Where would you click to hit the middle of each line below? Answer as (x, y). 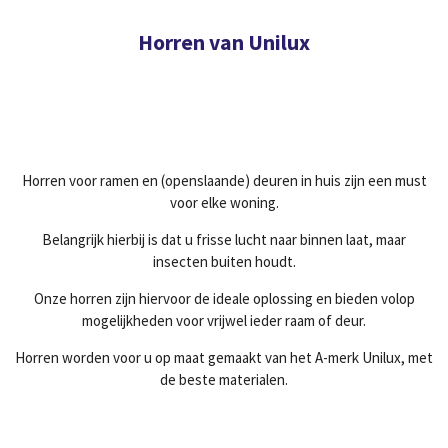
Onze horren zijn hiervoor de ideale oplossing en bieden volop (224, 298)
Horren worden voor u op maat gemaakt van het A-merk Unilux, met (224, 357)
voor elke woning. (224, 202)
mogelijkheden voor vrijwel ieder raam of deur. (224, 320)
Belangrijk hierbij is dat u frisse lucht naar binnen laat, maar (224, 239)
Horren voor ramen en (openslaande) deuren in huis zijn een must (224, 180)
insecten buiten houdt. (224, 261)
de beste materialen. (224, 379)
